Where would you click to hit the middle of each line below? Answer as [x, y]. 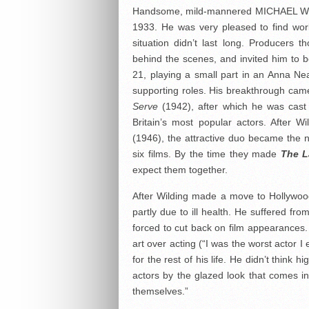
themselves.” [160, 291]
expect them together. [180, 170]
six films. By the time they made [207, 154]
